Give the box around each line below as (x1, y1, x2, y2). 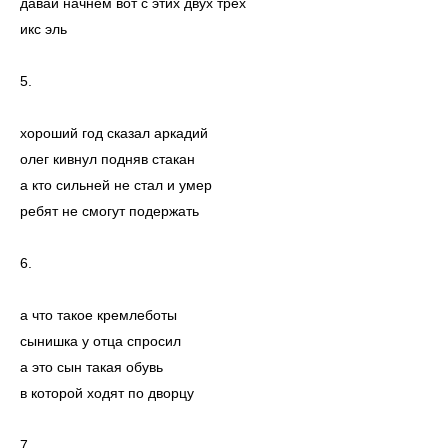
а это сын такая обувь (20, 359, 163, 376)
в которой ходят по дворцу (20, 385, 194, 402)
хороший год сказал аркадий (20, 125, 208, 142)
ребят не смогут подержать (20, 203, 199, 220)
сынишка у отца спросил (20, 333, 181, 350)
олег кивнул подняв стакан (20, 151, 195, 168)
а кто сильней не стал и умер (20, 177, 212, 194)
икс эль (20, 21, 67, 38)
